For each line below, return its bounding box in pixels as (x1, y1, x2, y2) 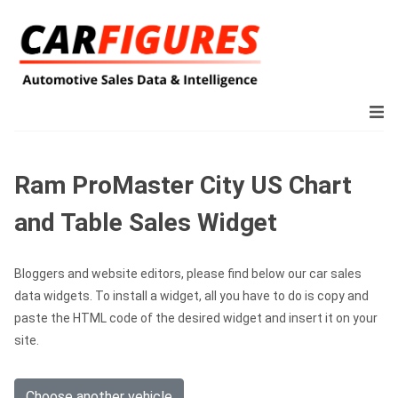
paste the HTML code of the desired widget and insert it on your (14, 311, 378, 325)
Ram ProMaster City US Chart (14, 171, 352, 200)
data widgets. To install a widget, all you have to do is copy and (14, 289, 369, 303)
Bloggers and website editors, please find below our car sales (14, 267, 362, 281)
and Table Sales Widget (14, 208, 277, 237)
